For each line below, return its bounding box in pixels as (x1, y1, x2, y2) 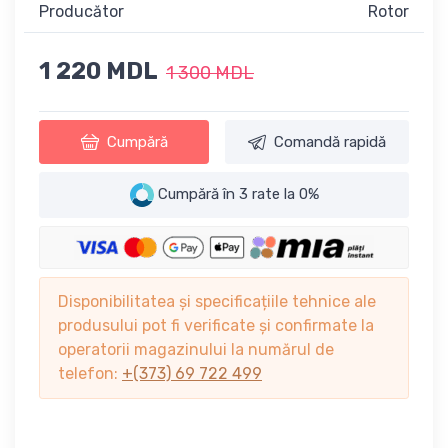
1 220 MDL (39, 57, 158, 86)
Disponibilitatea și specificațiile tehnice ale (58, 292, 376, 312)
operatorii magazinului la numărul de (58, 340, 334, 360)
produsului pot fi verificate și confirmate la (58, 316, 374, 336)
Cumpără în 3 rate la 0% (153, 184, 319, 203)
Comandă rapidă (274, 133, 386, 152)
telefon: (58, 364, 122, 384)
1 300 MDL (166, 62, 254, 85)
